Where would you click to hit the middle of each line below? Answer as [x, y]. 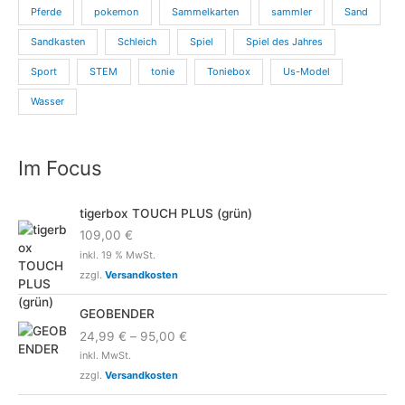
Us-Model [307, 72]
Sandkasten [58, 42]
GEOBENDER [118, 314]
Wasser [48, 102]
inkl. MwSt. [106, 356]
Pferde [47, 12]
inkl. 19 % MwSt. [118, 254]
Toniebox [228, 72]
